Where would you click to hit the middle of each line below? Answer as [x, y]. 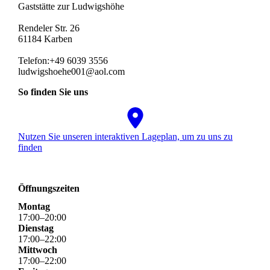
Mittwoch [38, 250]
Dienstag [36, 228]
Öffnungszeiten [49, 189]
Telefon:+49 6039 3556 [63, 61]
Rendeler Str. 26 [49, 28]
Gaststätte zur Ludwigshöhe [71, 7]
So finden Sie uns [53, 92]
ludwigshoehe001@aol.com [71, 72]
